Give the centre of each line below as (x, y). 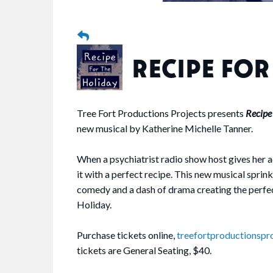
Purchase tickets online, (127, 235)
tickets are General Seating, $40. (144, 250)
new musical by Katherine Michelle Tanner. (165, 129)
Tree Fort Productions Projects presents (161, 113)
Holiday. (94, 205)
